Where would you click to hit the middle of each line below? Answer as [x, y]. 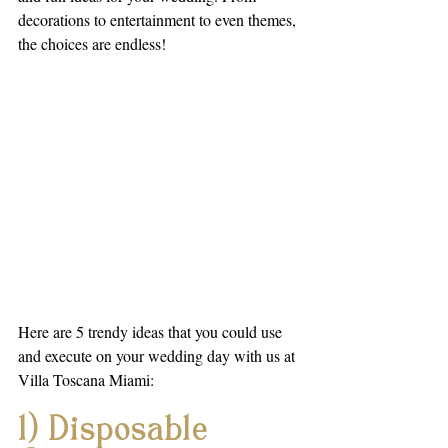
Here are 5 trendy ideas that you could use [152, 331]
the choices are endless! [92, 43]
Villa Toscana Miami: [86, 379]
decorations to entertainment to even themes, [159, 19]
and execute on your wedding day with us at [158, 355]
